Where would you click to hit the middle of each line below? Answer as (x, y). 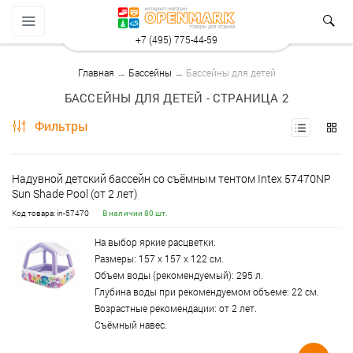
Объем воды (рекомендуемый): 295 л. (179, 275)
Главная (96, 72)
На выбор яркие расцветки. (155, 242)
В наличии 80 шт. (136, 213)
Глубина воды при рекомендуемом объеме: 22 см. (207, 292)
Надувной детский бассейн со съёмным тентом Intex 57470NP (171, 178)
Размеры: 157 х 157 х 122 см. (159, 258)
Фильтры (60, 126)
